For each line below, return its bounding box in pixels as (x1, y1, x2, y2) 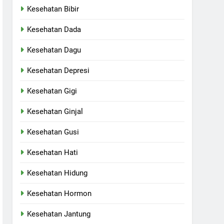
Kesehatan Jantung (27, 209, 91, 218)
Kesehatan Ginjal (27, 106, 83, 116)
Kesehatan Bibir (27, 4, 79, 13)
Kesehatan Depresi (27, 65, 90, 75)
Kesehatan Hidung (27, 168, 88, 177)
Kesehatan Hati (27, 147, 78, 157)
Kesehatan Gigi (27, 86, 77, 95)
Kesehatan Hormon (27, 188, 92, 198)
